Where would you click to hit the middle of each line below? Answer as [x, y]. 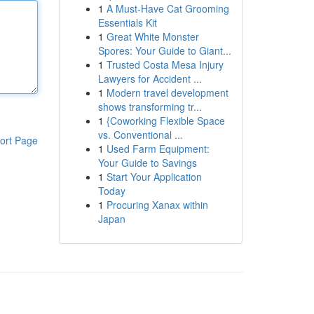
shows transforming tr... [150, 107]
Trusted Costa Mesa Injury [165, 64]
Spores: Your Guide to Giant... [164, 50]
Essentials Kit [127, 22]
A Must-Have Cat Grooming [168, 8]
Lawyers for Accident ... [150, 78]
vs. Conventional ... [140, 135]
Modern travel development [167, 93]
